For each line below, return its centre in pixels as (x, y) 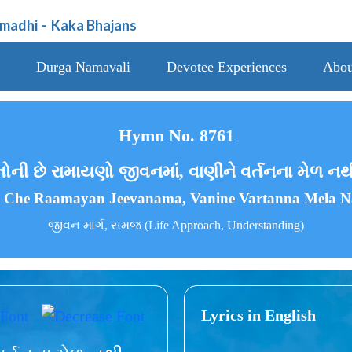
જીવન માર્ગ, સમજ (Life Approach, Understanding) (176, 225)
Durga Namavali (83, 67)
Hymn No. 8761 (176, 136)
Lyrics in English (258, 315)
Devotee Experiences (226, 67)
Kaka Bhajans (94, 25)
